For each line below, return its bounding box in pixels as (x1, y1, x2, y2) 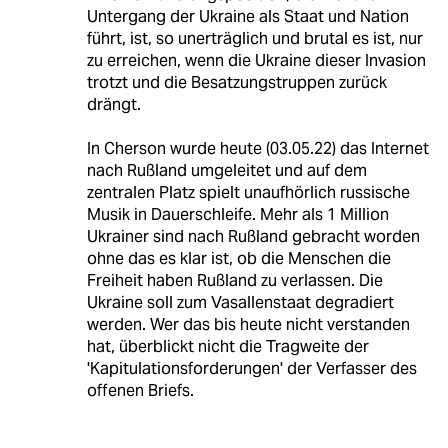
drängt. (86, 94, 141, 116)
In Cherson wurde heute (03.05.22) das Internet (86, 138, 429, 160)
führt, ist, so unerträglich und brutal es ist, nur (86, 28, 423, 50)
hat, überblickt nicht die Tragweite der (86, 336, 369, 358)
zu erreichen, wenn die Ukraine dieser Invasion (86, 50, 426, 72)
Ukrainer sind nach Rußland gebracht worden (86, 226, 420, 248)
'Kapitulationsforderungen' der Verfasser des (86, 358, 417, 380)
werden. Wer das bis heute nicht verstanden (86, 314, 410, 336)
